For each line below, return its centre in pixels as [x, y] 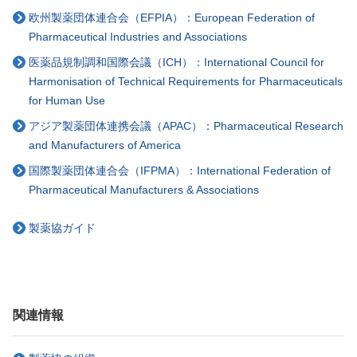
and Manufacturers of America [105, 145]
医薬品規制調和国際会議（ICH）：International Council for [177, 63]
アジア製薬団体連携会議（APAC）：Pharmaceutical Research [186, 126]
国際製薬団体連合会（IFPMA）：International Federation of [180, 171]
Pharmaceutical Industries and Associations [138, 37]
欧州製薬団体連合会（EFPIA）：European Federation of [172, 18]
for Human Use [67, 101]
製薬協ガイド [62, 228]
